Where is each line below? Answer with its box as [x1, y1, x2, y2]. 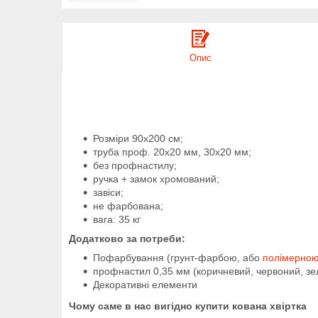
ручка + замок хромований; [93, 172, 219, 185]
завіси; [93, 186, 124, 198]
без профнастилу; [93, 159, 177, 171]
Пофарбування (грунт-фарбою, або [93, 251, 263, 263]
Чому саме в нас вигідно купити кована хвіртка [69, 300, 307, 312]
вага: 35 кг [93, 213, 141, 225]
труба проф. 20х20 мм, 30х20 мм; [93, 146, 251, 158]
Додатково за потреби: [69, 232, 185, 244]
